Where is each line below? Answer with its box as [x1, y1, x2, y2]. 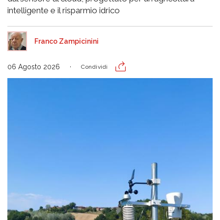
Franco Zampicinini [34, 37, 99, 46]
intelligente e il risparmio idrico [7, 5, 120, 16]
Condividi [81, 63, 108, 71]
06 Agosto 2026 [7, 63, 60, 71]
